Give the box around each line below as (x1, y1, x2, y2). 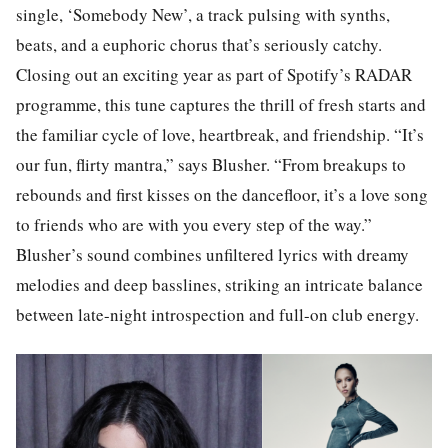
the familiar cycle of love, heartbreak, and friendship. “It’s (16, 122, 424, 146)
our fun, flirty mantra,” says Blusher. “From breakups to (16, 152, 406, 176)
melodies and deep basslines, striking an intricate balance (16, 272, 423, 296)
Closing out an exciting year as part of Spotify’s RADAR (16, 62, 412, 86)
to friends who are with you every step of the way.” (16, 212, 372, 236)
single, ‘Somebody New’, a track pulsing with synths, (16, 2, 390, 26)
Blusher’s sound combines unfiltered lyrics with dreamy (16, 242, 409, 266)
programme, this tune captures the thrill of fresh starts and (16, 92, 426, 116)
